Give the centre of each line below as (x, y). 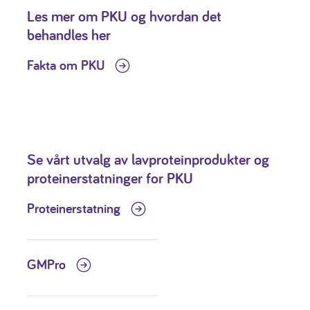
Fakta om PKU (67, 65)
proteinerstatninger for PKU (110, 178)
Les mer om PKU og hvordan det (124, 16)
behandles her (69, 35)
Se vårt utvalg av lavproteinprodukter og (148, 159)
